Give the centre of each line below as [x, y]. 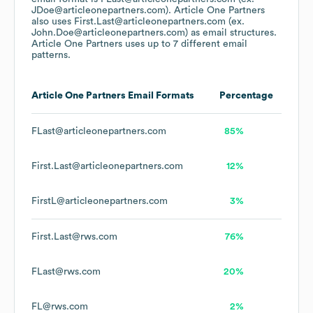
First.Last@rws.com [74, 237]
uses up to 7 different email [185, 44]
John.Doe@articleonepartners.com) [110, 33]
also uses [53, 22]
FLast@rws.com [66, 272]
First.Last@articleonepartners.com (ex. [159, 22]
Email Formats [160, 96]
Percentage [246, 96]
